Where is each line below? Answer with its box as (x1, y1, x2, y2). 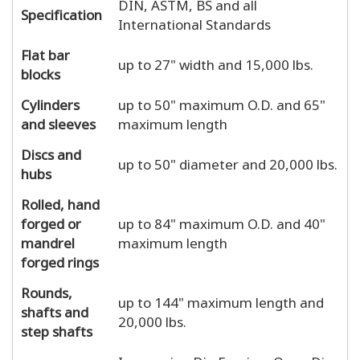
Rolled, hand (21, 189, 100, 218)
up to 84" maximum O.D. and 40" (118, 208, 325, 237)
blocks (21, 59, 60, 88)
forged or (21, 208, 81, 237)
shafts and (21, 297, 88, 325)
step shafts (21, 316, 92, 345)
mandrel (21, 227, 75, 256)
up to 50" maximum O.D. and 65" (118, 89, 325, 118)
